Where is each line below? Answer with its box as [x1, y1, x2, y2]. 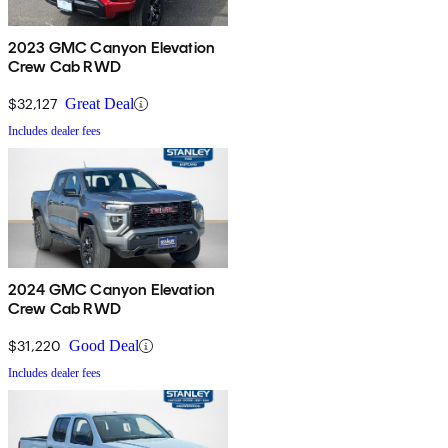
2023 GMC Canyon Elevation [8, 38, 215, 58]
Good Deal [69, 337, 139, 355]
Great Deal [65, 95, 134, 113]
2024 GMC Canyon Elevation [8, 280, 215, 300]
